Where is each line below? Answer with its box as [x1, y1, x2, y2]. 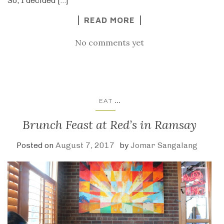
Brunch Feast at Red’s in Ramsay [22, 117, 196, 133]
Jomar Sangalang [130, 140, 197, 150]
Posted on [16, 140, 55, 150]
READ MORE [84, 15, 135, 25]
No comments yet [75, 37, 144, 48]
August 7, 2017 [55, 140, 114, 150]
